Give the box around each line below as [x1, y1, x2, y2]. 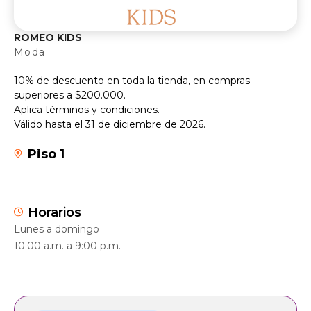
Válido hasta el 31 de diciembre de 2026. [14, 117, 205, 131]
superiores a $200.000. [14, 88, 126, 101]
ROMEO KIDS [14, 31, 82, 44]
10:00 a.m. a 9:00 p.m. [14, 239, 121, 252]
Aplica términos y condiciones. [14, 103, 160, 116]
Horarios [28, 204, 81, 220]
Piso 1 [28, 146, 65, 162]
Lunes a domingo [14, 222, 99, 235]
